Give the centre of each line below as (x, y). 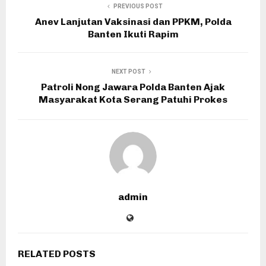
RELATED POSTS (57, 254)
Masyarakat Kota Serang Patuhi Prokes (133, 99)
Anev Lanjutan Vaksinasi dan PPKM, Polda (133, 21)
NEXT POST (128, 71)
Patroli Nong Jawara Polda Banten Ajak (133, 87)
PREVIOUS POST (138, 6)
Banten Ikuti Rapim (133, 34)
